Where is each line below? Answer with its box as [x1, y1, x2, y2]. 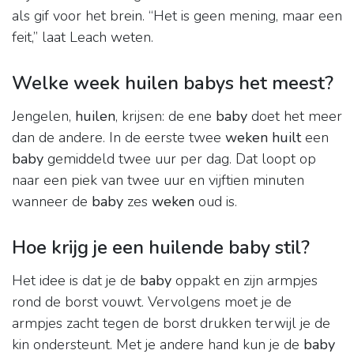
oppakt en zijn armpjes [171, 271, 318, 291]
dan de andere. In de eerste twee [12, 128, 225, 148]
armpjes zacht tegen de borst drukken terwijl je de [12, 314, 330, 333]
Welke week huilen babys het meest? [12, 70, 333, 96]
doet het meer [247, 107, 342, 126]
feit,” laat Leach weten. [12, 28, 153, 47]
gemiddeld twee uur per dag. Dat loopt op [43, 149, 316, 169]
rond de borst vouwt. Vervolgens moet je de [12, 292, 292, 312]
